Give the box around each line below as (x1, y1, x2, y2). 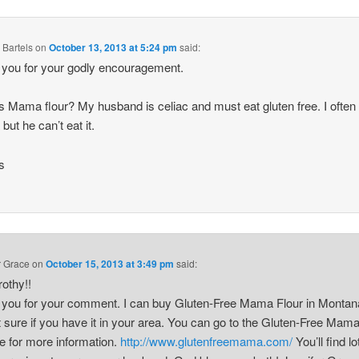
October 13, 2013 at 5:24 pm (49, 39, 178, 54)
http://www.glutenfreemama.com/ (120, 333, 293, 350)
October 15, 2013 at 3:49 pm (46, 256, 175, 272)
